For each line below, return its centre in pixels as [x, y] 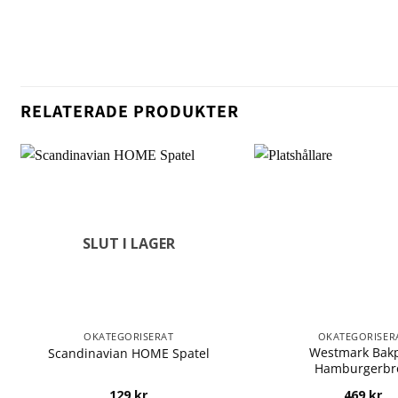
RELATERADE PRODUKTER [130, 111]
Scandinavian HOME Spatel [128, 354]
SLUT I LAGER [128, 243]
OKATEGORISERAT [129, 336]
